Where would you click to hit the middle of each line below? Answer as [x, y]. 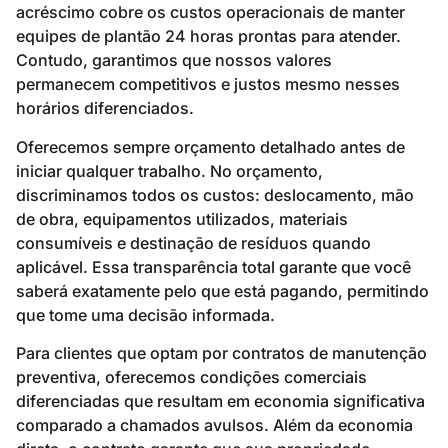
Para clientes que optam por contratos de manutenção [221, 353]
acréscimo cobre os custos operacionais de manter [210, 12]
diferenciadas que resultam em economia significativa [220, 401]
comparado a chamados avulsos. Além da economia [214, 425]
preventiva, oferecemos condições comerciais [191, 377]
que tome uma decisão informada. [145, 314]
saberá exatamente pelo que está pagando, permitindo [222, 290]
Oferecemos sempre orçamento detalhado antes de [210, 146]
